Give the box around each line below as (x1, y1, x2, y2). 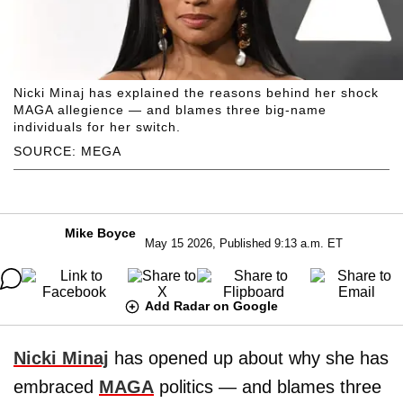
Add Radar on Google (145, 298, 278, 313)
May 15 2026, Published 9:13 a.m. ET (144, 236, 343, 250)
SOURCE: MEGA (13, 143, 121, 158)
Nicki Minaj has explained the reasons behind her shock (13, 85, 379, 100)
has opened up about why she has (109, 347, 389, 368)
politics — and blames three (154, 376, 381, 397)
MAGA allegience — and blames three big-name (13, 102, 327, 117)
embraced (13, 376, 99, 397)
